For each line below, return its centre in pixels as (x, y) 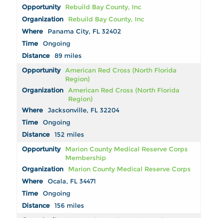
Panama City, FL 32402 (85, 31)
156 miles (70, 206)
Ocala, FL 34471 (72, 181)
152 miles (70, 135)
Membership (86, 158)
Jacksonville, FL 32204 (84, 110)
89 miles (68, 56)
